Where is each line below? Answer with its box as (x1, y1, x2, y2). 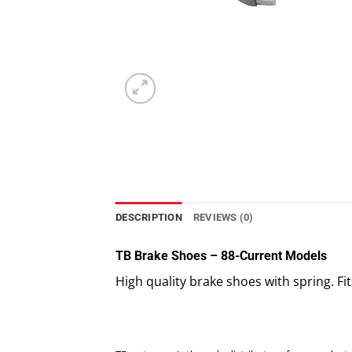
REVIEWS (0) (192, 211, 254, 224)
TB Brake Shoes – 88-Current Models (115, 248, 327, 264)
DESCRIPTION (115, 211, 182, 224)
